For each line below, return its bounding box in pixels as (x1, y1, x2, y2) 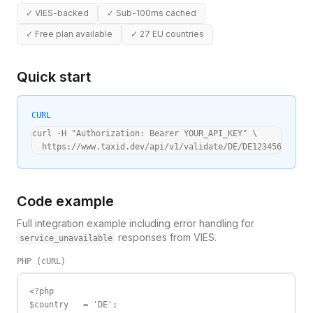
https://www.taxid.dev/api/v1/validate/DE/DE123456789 (32, 142, 296, 152)
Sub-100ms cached (116, 8, 196, 18)
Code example (17, 193, 114, 210)
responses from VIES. (115, 231, 217, 243)
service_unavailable (20, 233, 112, 243)
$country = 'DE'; (29, 300, 117, 310)
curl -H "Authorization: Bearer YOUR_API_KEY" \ (32, 129, 257, 138)
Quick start (17, 68, 91, 85)
